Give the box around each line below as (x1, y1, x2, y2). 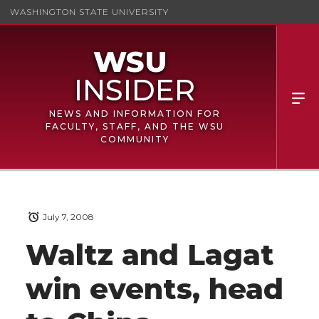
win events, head (26, 271, 283, 307)
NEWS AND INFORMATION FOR (48, 108, 221, 119)
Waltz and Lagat (26, 237, 274, 273)
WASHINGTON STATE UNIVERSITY (10, 6, 169, 17)
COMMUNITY (100, 134, 169, 145)
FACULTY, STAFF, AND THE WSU (45, 121, 224, 132)
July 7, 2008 (43, 211, 94, 223)
